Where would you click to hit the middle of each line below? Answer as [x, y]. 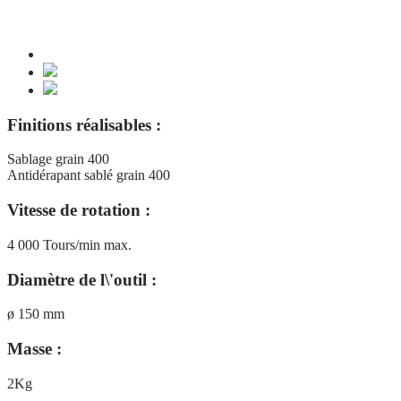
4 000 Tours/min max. [69, 244]
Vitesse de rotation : [79, 210]
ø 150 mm [36, 314]
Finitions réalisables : [84, 124]
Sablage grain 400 [58, 159]
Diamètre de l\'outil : [82, 279]
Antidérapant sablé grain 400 [89, 175]
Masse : [34, 349]
